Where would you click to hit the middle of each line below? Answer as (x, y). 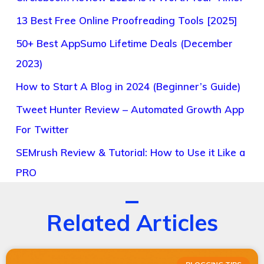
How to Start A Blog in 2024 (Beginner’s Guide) (128, 87)
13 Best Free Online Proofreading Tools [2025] (127, 21)
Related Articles (132, 222)
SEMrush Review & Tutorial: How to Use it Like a (131, 153)
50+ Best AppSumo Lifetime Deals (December (124, 44)
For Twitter (42, 130)
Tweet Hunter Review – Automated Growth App (130, 110)
